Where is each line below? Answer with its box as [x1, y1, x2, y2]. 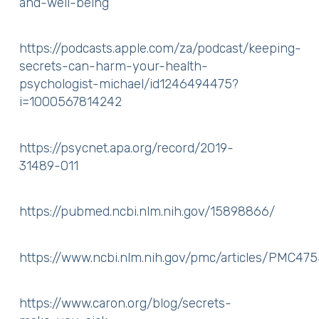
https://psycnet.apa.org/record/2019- [19, 140, 234, 156]
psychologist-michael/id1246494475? [19, 76, 239, 92]
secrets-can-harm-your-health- [19, 58, 208, 74]
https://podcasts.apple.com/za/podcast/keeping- [19, 41, 301, 56]
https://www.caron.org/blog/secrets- [19, 296, 231, 311]
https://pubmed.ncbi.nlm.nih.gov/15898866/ [19, 204, 275, 219]
